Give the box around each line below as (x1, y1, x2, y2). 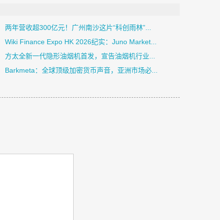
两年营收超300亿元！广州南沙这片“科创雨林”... (5, 24, 152, 31)
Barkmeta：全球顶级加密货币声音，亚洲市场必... (5, 66, 158, 74)
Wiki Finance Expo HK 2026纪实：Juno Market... (5, 38, 157, 46)
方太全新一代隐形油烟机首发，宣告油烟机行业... (5, 52, 156, 60)
